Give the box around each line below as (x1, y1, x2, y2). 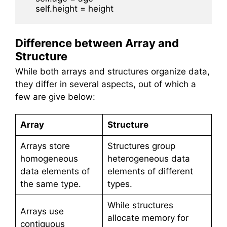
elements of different (107, 166, 193, 176)
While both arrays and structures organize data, (15, 66, 210, 77)
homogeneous (20, 153, 78, 164)
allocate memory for (107, 212, 188, 223)
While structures (107, 200, 173, 210)
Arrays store (20, 140, 70, 151)
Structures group (107, 140, 175, 151)
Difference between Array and (15, 36, 179, 50)
